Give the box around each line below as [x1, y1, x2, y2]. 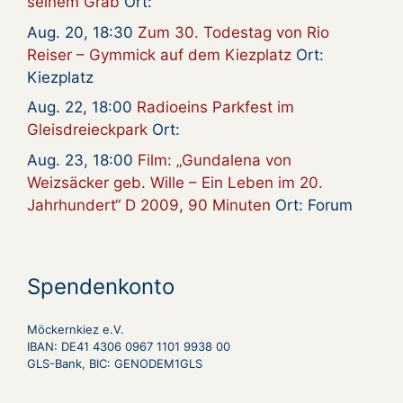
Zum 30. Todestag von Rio [138, 22, 329, 41]
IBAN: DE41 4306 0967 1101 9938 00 [27, 338, 230, 354]
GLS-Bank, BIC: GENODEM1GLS [27, 355, 202, 371]
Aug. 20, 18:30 [27, 22, 138, 41]
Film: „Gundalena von [138, 150, 291, 169]
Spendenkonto [27, 273, 175, 300]
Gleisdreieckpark [27, 121, 148, 139]
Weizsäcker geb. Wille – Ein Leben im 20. [27, 173, 323, 192]
